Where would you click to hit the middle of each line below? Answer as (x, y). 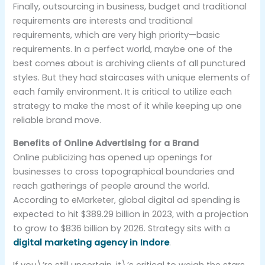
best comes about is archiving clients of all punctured (130, 64)
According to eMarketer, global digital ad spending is (127, 200)
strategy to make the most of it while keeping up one (128, 106)
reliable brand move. (57, 120)
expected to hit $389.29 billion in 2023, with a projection (131, 214)
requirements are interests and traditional (103, 21)
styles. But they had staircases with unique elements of (132, 78)
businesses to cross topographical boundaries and (124, 171)
